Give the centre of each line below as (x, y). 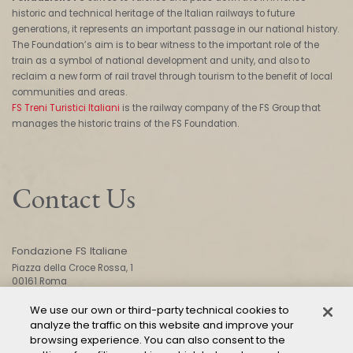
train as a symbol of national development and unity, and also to (161, 60)
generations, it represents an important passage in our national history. (175, 29)
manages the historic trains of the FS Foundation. (125, 123)
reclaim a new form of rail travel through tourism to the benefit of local (172, 76)
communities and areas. (69, 92)
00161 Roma (39, 281)
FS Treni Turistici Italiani (66, 108)
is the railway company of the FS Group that (221, 108)
